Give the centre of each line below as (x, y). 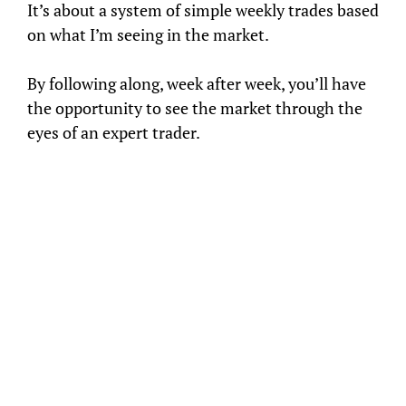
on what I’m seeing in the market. (149, 34)
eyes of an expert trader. (114, 132)
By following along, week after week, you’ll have (197, 83)
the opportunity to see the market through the (195, 107)
